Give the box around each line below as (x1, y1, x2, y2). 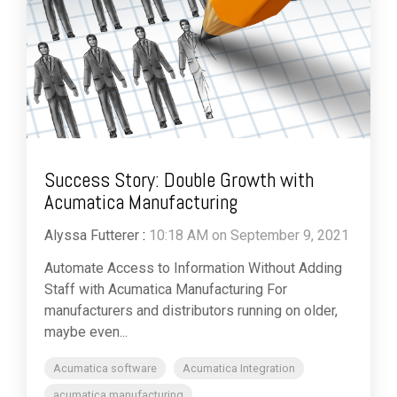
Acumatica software (53, 362, 157, 376)
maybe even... (44, 323, 128, 341)
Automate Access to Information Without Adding (44, 260, 342, 277)
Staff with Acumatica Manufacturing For (44, 281, 287, 299)
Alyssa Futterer (44, 227, 139, 245)
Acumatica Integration (183, 362, 295, 376)
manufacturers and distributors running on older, (44, 302, 338, 320)
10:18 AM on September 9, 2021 (149, 227, 349, 245)
